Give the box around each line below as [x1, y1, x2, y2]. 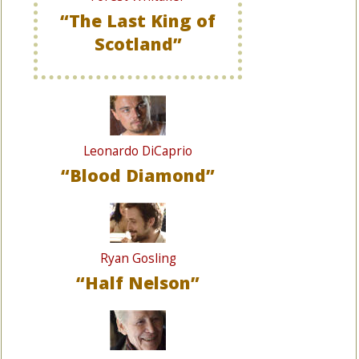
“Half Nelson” [76, 271, 200, 294]
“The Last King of [60, 9, 216, 32]
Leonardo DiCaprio [83, 143, 192, 159]
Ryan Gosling [99, 250, 176, 267]
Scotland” [94, 32, 182, 55]
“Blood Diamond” [61, 163, 215, 187]
